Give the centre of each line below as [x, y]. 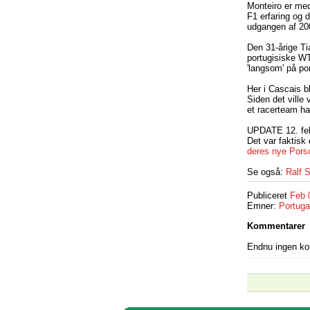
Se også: [266, 172]
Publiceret [268, 196]
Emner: [263, 206]
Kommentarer [276, 226]
